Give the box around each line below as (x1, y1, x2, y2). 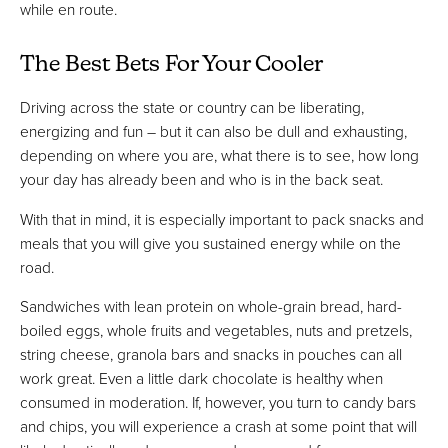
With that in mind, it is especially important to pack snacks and (20, 207, 424, 230)
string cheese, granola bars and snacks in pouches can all (20, 343, 402, 366)
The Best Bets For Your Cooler (20, 53, 323, 77)
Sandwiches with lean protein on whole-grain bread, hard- (20, 295, 402, 318)
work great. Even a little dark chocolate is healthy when (20, 367, 383, 390)
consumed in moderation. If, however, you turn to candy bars (20, 391, 416, 414)
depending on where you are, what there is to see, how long (20, 144, 419, 167)
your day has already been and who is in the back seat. (20, 168, 383, 191)
